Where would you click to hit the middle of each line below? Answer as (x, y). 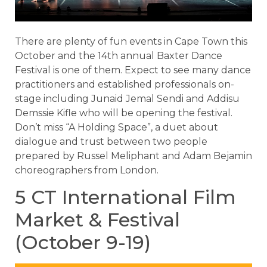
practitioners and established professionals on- (125, 84)
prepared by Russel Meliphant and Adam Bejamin (133, 156)
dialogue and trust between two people (111, 141)
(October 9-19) (83, 243)
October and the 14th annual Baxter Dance (119, 55)
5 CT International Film (125, 197)
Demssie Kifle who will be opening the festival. (124, 113)
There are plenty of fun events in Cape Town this (131, 41)
